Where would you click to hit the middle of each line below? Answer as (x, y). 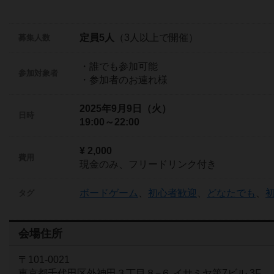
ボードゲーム (109, 193)
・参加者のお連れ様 (124, 80)
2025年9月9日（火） (125, 108)
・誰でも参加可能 (119, 66)
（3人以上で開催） (156, 37)
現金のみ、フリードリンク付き (148, 164)
